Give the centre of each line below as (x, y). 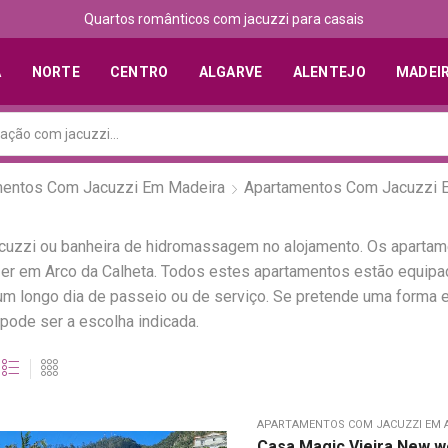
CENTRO (139, 71)
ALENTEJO (329, 71)
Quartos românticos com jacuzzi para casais (223, 19)
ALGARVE (230, 71)
